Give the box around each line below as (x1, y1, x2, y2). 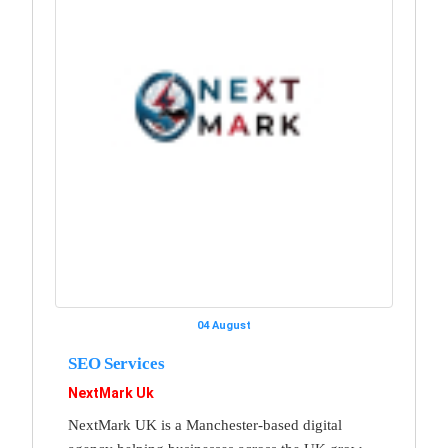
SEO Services (68, 353, 165, 373)
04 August (197, 318, 251, 332)
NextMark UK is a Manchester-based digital (68, 416, 342, 433)
